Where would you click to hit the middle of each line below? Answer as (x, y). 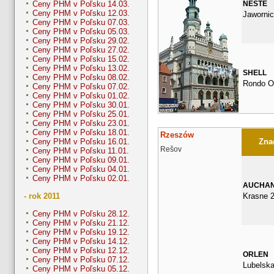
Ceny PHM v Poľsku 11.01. (81, 151)
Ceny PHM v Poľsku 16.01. (81, 142)
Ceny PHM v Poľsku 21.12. (81, 223)
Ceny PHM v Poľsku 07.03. (81, 23)
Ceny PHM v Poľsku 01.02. (81, 96)
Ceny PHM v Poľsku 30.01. (81, 105)
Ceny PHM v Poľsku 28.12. (81, 214)
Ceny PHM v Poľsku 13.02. (81, 68)
